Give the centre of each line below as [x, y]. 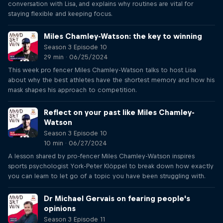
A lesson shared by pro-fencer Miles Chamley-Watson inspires [101, 156]
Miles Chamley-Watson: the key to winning [123, 36]
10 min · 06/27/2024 [75, 143]
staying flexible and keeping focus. [60, 14]
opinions [60, 208]
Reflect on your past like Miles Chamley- [119, 112]
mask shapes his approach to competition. [72, 90]
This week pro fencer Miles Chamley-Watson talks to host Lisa [102, 70]
